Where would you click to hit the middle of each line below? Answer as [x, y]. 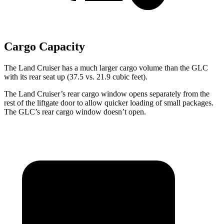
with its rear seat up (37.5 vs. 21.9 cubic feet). [76, 77]
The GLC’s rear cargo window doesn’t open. [75, 112]
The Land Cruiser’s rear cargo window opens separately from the [107, 94]
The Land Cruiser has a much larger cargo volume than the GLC [106, 68]
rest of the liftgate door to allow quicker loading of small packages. [109, 103]
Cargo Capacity [44, 47]
